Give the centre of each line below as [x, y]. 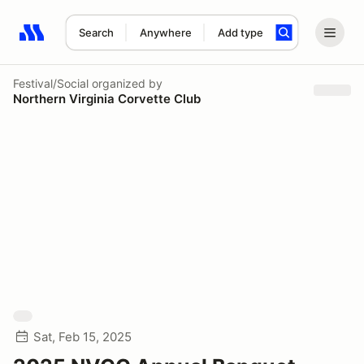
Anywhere [165, 32]
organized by [126, 83]
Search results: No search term [113, 41]
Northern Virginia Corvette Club [107, 98]
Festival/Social [51, 83]
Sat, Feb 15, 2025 [82, 337]
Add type [240, 32]
